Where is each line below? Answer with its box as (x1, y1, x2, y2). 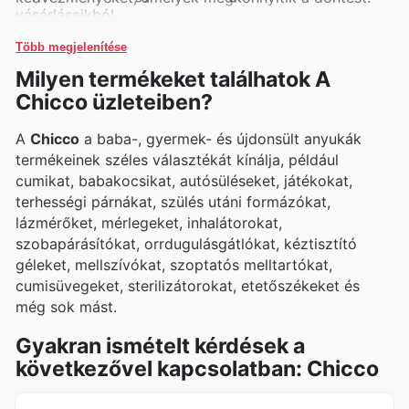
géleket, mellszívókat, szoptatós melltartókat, (16, 256, 332, 275)
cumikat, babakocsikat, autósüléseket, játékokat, (16, 172, 352, 191)
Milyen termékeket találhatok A (16, 67, 330, 93)
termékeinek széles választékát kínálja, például (16, 151, 339, 170)
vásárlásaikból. (16, 5, 118, 24)
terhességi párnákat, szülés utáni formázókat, (16, 193, 330, 212)
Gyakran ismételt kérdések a (16, 333, 305, 360)
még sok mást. (16, 298, 117, 317)
